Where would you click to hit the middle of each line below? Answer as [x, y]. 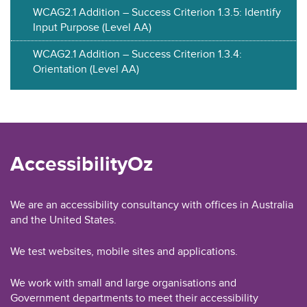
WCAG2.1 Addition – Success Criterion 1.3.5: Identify [157, 12]
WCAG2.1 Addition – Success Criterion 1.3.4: [137, 54]
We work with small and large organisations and [123, 283]
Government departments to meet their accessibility [134, 298]
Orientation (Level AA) [86, 69]
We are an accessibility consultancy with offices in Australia [152, 205]
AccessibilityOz [82, 164]
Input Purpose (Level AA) [92, 27]
